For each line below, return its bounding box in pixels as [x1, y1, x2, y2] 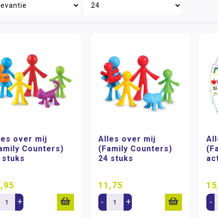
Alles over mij [98, 134, 156, 144]
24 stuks [98, 153, 133, 163]
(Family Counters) [98, 144, 172, 153]
